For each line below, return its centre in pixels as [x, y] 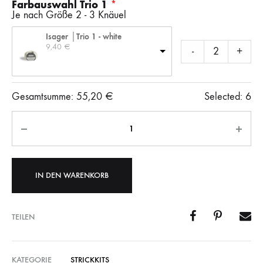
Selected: [223, 97]
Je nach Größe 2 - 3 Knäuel [69, 15]
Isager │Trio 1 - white [84, 37]
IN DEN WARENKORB [72, 176]
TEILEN [23, 217]
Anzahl [26, 116]
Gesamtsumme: [44, 97]
